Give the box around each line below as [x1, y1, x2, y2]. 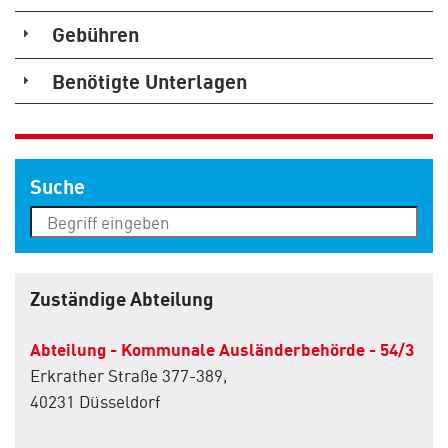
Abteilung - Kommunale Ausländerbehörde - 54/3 [30, 338, 414, 360]
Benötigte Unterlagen [52, 68, 247, 94]
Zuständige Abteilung [30, 286, 214, 311]
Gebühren [52, 21, 139, 47]
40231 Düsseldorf [30, 390, 160, 412]
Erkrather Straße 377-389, [30, 364, 227, 386]
